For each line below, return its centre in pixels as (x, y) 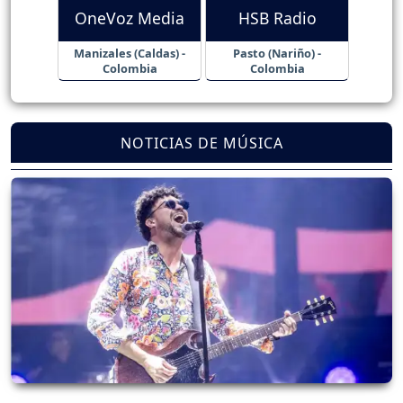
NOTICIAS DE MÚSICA (201, 143)
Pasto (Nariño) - (277, 53)
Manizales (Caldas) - (130, 53)
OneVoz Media (130, 18)
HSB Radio (277, 18)
